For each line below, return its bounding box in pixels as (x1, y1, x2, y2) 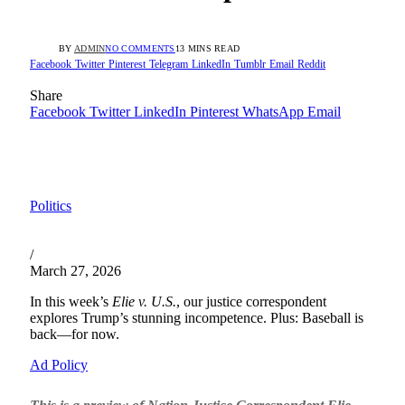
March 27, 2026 (30, 263, 121, 279)
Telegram (149, 58, 188, 71)
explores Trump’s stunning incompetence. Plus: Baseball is (30, 310, 363, 326)
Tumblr (234, 58, 266, 71)
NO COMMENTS (105, 43, 175, 54)
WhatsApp (242, 104, 304, 120)
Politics (30, 198, 71, 214)
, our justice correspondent (176, 294, 326, 310)
